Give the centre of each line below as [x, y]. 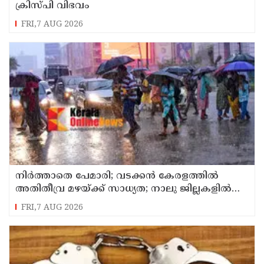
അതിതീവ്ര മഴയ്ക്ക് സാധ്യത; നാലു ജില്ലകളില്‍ [123, 189]
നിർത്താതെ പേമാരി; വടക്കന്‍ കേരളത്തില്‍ [117, 176]
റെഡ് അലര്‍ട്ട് [47, 202]
